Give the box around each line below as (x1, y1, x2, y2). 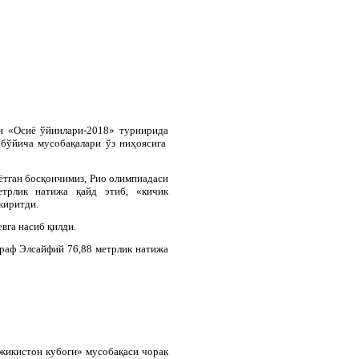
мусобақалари (38, 136, 102, 149)
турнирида (119, 123, 169, 136)
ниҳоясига (119, 136, 167, 149)
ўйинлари (40, 123, 84, 136)
